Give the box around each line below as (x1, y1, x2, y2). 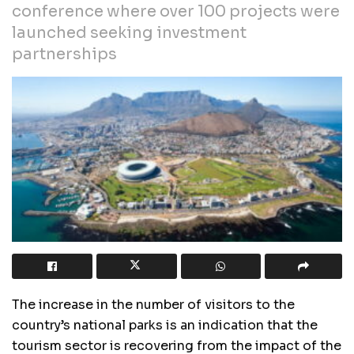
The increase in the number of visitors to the (12, 296, 295, 313)
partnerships (12, 43, 117, 64)
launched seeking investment (12, 22, 247, 43)
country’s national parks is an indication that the (12, 316, 318, 333)
